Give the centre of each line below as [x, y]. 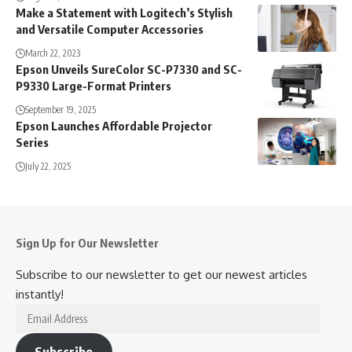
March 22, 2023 [53, 53]
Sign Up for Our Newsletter [87, 243]
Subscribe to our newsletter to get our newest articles [161, 275]
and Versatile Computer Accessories [110, 29]
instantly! [40, 295]
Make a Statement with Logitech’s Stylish [124, 13]
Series [32, 143]
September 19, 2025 [60, 110]
